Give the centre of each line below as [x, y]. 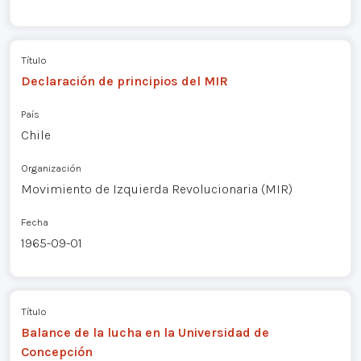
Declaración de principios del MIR [124, 81]
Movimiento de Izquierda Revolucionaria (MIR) [156, 189]
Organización [51, 168]
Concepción [56, 351]
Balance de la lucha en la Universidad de [145, 332]
